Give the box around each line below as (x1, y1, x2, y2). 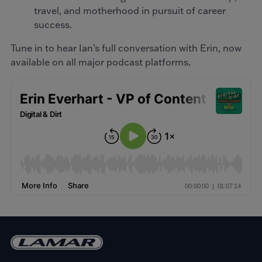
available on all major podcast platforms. (11, 56, 191, 68)
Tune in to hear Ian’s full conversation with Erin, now (11, 42, 242, 54)
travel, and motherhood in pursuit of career (34, 5, 226, 17)
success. (34, 19, 74, 31)
